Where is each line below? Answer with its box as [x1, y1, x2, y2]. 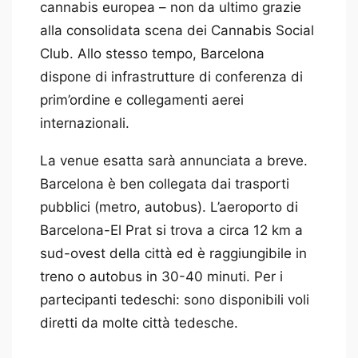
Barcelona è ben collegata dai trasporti [40, 176, 289, 193]
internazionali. [40, 114, 129, 131]
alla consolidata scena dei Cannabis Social [40, 22, 314, 38]
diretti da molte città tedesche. [40, 315, 238, 332]
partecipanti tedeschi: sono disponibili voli [40, 292, 309, 308]
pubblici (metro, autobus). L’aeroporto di [40, 199, 298, 216]
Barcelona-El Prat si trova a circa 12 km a [40, 222, 303, 239]
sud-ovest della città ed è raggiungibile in [40, 245, 307, 262]
